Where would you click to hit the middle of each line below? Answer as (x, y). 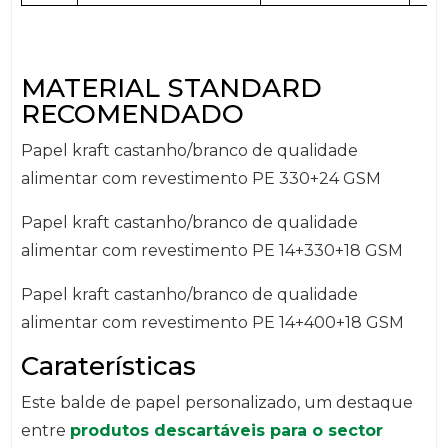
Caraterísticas (108, 366)
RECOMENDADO (132, 114)
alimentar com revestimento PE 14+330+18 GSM (211, 251)
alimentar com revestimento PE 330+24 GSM (200, 179)
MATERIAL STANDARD (171, 88)
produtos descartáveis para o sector (226, 431)
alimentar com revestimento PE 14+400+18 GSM (212, 323)
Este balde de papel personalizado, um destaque (216, 403)
